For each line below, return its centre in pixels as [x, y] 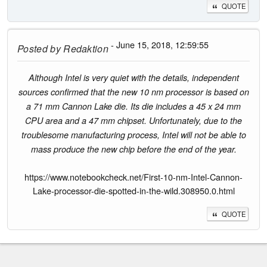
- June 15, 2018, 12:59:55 [159, 45]
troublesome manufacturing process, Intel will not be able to [133, 134]
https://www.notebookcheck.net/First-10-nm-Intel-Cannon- [133, 176]
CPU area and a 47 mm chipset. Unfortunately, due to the [133, 120]
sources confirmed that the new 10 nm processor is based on [133, 91]
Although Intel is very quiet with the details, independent [133, 77]
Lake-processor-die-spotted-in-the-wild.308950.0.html [133, 190]
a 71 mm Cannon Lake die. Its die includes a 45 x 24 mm [133, 106]
